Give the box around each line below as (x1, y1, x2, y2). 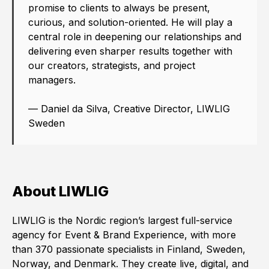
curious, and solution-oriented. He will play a (28, 16, 232, 29)
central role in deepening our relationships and (28, 31, 241, 43)
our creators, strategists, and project (28, 59, 195, 72)
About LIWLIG (12, 183, 112, 201)
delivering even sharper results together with (28, 45, 232, 58)
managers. (28, 74, 76, 86)
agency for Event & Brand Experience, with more (12, 229, 236, 241)
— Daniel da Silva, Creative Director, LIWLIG (28, 103, 230, 115)
